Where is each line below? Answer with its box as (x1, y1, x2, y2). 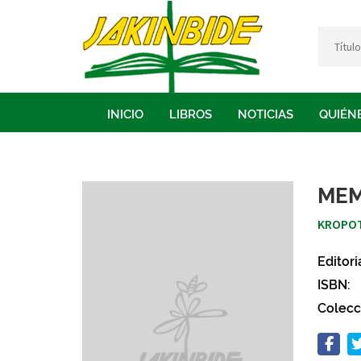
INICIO (107, 104, 143, 122)
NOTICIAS (238, 104, 293, 122)
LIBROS (169, 104, 212, 122)
